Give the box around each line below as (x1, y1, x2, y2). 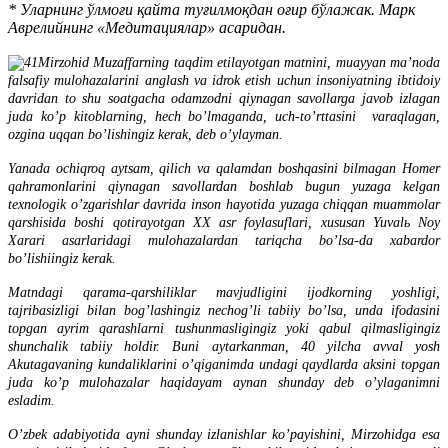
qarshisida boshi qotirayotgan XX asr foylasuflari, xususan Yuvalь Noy (8, 215, 440, 230)
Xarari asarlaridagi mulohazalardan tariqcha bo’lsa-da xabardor (8, 233, 440, 248)
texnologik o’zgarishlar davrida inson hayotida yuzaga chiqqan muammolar (8, 197, 440, 212)
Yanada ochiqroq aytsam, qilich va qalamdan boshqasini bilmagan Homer (8, 161, 440, 176)
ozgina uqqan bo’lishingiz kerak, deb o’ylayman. (8, 127, 283, 142)
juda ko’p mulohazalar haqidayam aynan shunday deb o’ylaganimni (8, 375, 440, 390)
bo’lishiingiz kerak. (8, 251, 116, 266)
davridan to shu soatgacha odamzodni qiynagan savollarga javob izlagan (8, 91, 440, 106)
